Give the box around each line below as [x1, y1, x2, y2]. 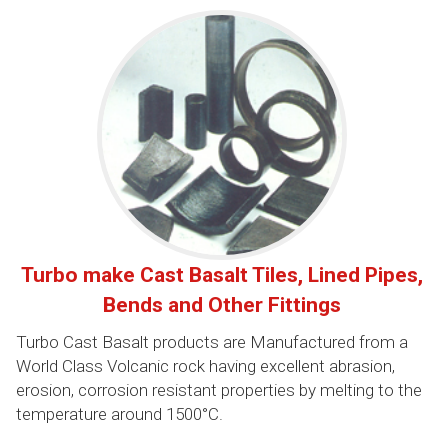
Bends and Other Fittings [102, 292, 341, 317]
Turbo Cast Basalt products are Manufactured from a [15, 331, 408, 352]
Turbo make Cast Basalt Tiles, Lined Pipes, [20, 262, 423, 287]
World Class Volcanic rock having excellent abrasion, [15, 355, 395, 376]
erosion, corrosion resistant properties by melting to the [15, 379, 422, 400]
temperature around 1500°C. [15, 403, 223, 424]
